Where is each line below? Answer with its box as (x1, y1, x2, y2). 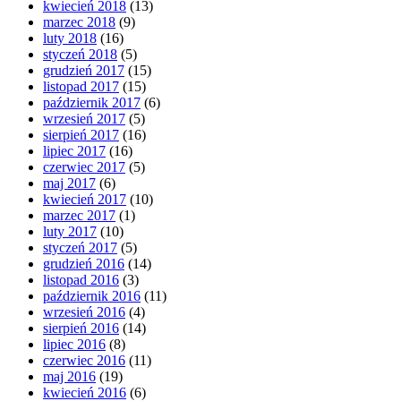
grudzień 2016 (43, 255, 124, 271)
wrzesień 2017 (43, 110, 125, 126)
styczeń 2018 (43, 46, 117, 62)
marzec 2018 (43, 13, 115, 30)
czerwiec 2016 (43, 352, 125, 368)
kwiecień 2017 (43, 191, 126, 207)
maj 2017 (43, 175, 96, 191)
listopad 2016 (43, 271, 119, 287)
